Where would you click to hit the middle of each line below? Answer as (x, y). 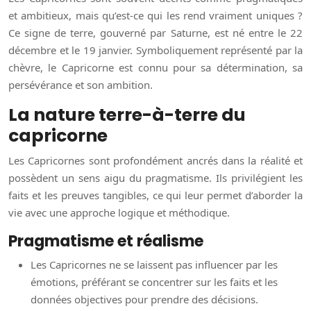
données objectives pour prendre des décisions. (144, 300)
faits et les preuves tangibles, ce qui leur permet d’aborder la (155, 195)
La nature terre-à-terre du (127, 115)
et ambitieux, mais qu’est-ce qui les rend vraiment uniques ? (155, 16)
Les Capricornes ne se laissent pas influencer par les (154, 265)
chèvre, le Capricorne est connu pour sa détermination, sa (155, 68)
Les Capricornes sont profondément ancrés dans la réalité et (155, 161)
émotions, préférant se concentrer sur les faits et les (154, 282)
